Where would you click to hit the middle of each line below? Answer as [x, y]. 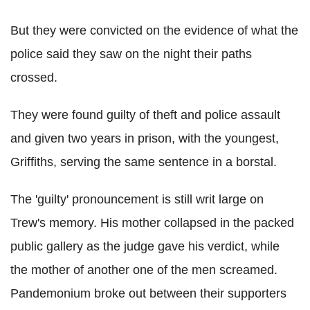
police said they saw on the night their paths [131, 54]
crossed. [34, 77]
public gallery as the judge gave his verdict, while [145, 246]
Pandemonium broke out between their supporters [148, 293]
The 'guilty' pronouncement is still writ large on [137, 199]
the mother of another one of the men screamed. [144, 270]
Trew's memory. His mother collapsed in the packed [152, 222]
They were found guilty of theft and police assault [145, 115]
